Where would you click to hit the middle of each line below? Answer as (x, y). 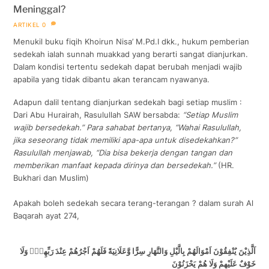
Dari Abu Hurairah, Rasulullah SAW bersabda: (98, 114)
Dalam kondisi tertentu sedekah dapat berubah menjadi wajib (128, 67)
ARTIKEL (27, 25)
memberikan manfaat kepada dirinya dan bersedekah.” (115, 165)
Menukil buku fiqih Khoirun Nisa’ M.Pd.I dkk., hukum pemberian (131, 42)
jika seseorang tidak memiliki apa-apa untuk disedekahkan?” (125, 140)
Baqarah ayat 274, (47, 215)
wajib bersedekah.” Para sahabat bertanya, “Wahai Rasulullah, (128, 127)
